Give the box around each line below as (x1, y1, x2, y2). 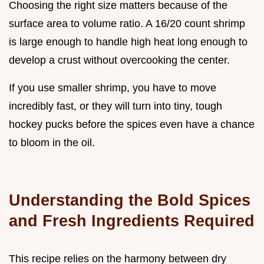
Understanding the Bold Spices (9, 190, 250, 209)
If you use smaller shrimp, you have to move (9, 81, 216, 94)
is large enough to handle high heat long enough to (9, 35, 247, 48)
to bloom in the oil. (9, 136, 95, 148)
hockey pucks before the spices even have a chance (9, 118, 255, 130)
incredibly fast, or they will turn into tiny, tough (9, 100, 222, 112)
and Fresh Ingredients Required (9, 211, 255, 230)
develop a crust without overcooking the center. (9, 54, 230, 66)
